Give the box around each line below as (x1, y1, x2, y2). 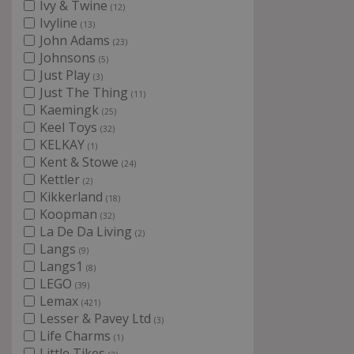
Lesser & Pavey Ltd (40, 310, 154, 327)
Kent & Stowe (40, 153, 122, 171)
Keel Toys (40, 119, 100, 136)
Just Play (40, 66, 93, 84)
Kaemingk (40, 101, 102, 119)
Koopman (40, 205, 100, 223)
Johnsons (40, 49, 99, 66)
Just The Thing (40, 84, 131, 101)
